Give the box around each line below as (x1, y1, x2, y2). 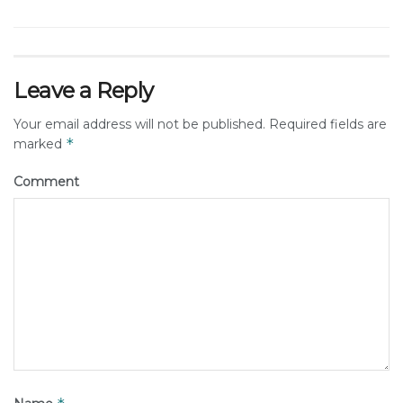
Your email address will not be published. (13, 116, 265, 133)
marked (13, 136, 66, 153)
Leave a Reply (13, 77, 154, 104)
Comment (13, 174, 79, 191)
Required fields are (265, 116, 387, 133)
